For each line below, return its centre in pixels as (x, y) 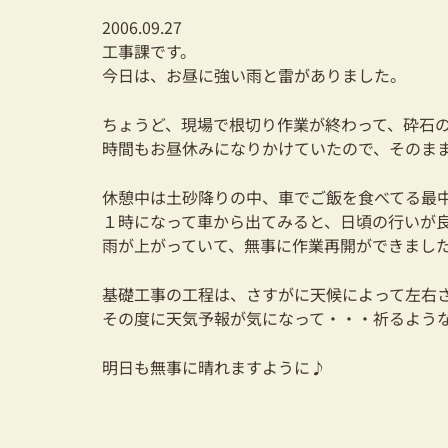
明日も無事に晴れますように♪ (214, 367)
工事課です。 (149, 51)
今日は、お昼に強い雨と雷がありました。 (254, 75)
